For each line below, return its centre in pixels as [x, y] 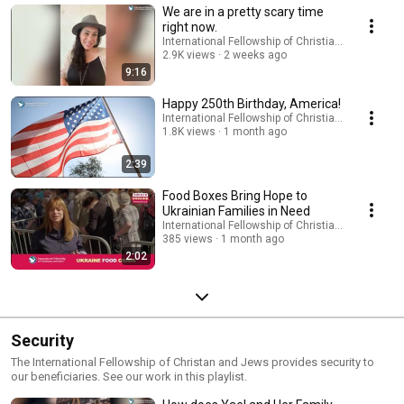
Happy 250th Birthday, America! [252, 103]
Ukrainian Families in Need [236, 211]
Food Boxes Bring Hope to [235, 195]
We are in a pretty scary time [243, 11]
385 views [188, 239]
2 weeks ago [255, 55]
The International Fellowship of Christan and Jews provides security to [193, 362]
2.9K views [189, 55]
